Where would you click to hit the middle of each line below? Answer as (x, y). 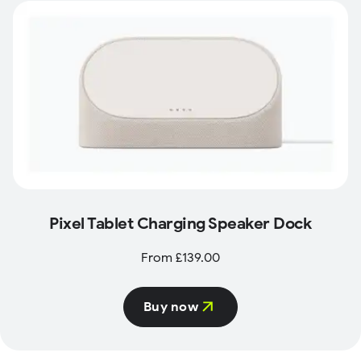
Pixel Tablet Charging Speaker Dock (180, 223)
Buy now (171, 307)
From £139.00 (180, 257)
